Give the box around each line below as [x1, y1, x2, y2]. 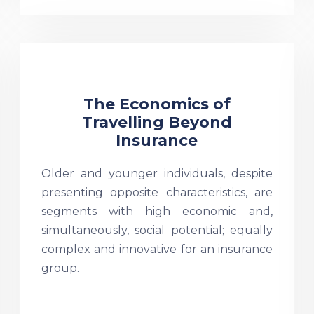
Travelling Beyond [81, 113, 232, 132]
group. [41, 261, 79, 275]
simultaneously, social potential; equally [41, 224, 273, 237]
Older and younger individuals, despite [41, 167, 273, 180]
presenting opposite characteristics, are [41, 186, 273, 199]
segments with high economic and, [41, 205, 273, 218]
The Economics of [83, 95, 231, 114]
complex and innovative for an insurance [41, 243, 273, 256]
